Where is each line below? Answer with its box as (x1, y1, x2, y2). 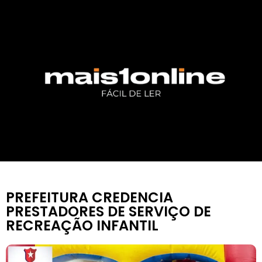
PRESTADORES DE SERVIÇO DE (6, 202, 211, 222)
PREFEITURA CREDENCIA (6, 188, 173, 208)
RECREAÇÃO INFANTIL (6, 216, 158, 236)
